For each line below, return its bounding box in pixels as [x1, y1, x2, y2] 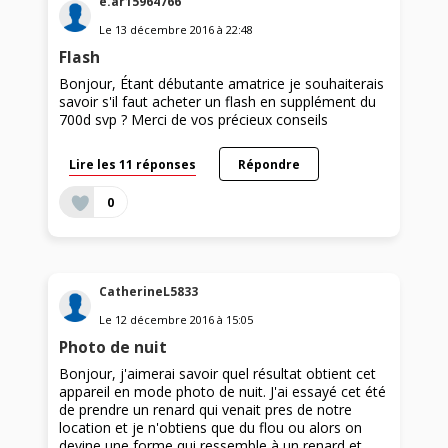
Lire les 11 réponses [69, 156, 197, 173]
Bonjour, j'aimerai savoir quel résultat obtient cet [59, 363, 377, 383]
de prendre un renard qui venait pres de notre [59, 399, 353, 419]
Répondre [237, 156, 300, 173]
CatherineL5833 [99, 282, 199, 300]
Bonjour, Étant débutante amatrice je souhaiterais [59, 74, 385, 94]
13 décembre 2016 [115, 22, 215, 38]
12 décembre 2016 [115, 311, 215, 327]
